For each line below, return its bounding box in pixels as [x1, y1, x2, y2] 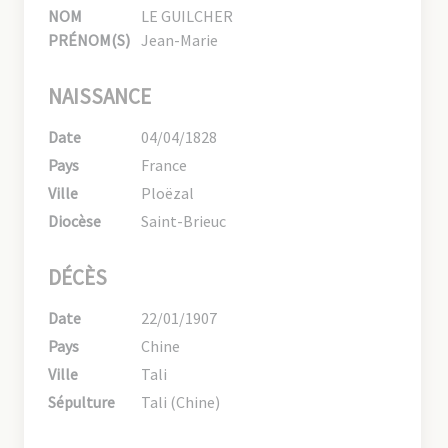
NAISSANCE [48, 83, 151, 111]
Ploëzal [141, 183, 195, 204]
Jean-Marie [141, 30, 219, 51]
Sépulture [48, 392, 115, 413]
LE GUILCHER [141, 6, 234, 27]
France [141, 155, 188, 176]
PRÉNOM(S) [48, 30, 130, 51]
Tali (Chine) [141, 392, 221, 413]
